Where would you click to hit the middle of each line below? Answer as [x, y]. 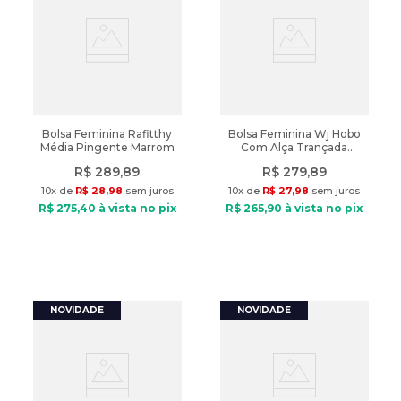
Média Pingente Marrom [107, 147]
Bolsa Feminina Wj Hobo [294, 134]
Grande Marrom [294, 161]
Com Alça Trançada [294, 147]
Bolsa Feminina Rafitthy [107, 134]
